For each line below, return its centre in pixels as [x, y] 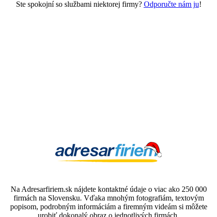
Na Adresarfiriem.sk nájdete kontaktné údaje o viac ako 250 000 [108, 189]
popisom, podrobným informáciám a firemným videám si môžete [108, 207]
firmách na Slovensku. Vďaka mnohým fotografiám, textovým [108, 198]
